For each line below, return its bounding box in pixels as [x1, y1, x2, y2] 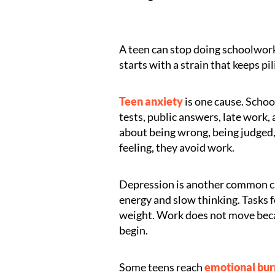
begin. [119, 223, 149, 237]
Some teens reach [119, 260, 205, 274]
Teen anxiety [119, 95, 184, 108]
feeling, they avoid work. [119, 141, 235, 154]
